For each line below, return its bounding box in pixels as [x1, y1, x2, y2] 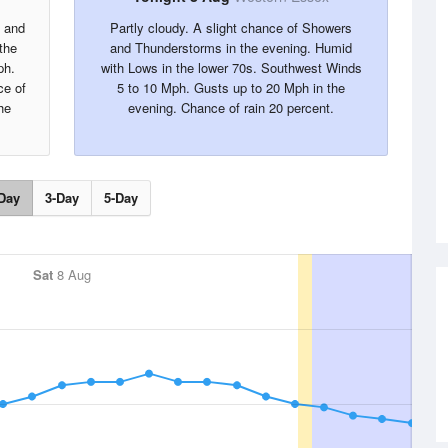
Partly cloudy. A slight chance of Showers [110, 18, 352, 37]
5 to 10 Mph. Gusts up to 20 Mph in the [117, 78, 345, 97]
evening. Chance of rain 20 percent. [128, 98, 334, 117]
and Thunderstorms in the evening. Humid [110, 38, 352, 57]
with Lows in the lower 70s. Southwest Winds [100, 58, 362, 77]
